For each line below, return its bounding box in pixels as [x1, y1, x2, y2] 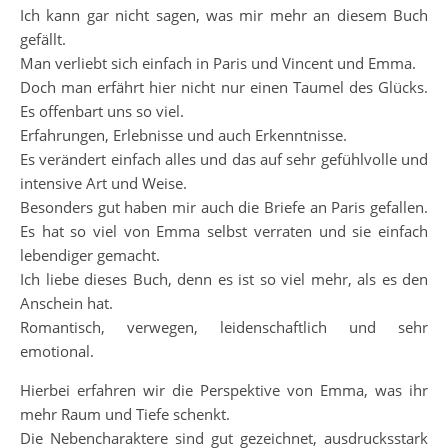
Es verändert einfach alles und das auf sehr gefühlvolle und [20, 149, 428, 169]
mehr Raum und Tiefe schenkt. [20, 404, 230, 424]
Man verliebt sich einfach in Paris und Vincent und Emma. [20, 53, 416, 73]
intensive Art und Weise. [20, 173, 187, 193]
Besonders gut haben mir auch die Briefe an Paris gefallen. [20, 197, 428, 217]
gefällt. [20, 29, 66, 49]
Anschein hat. [20, 293, 113, 313]
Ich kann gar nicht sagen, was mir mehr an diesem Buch [20, 5, 428, 25]
